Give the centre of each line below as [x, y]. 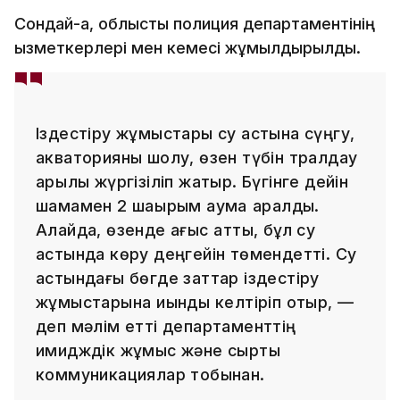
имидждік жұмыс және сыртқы [158, 350]
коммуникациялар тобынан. [150, 374]
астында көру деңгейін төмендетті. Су [196, 254]
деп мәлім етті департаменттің [166, 326]
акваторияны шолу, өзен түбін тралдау [197, 157]
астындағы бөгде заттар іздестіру [178, 278]
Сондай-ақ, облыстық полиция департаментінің [195, 23]
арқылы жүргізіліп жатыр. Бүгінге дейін [192, 181]
